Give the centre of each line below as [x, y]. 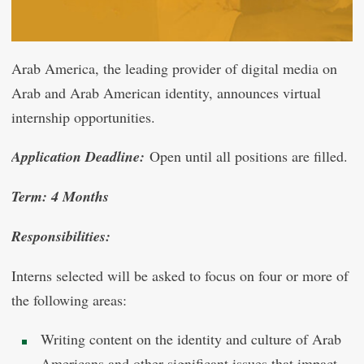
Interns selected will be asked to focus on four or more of [180, 275]
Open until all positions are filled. [246, 156]
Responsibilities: [61, 236]
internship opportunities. [83, 117]
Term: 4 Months [60, 196]
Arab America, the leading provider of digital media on [174, 68]
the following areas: [69, 300]
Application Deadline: [78, 156]
